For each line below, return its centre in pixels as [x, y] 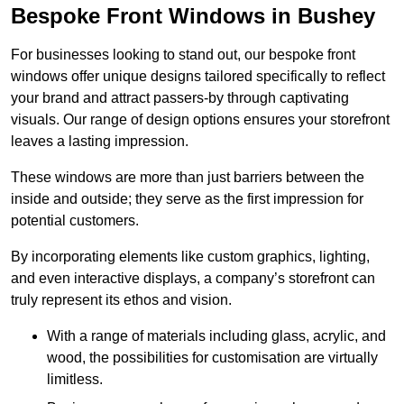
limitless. [75, 380]
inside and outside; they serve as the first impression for [187, 199]
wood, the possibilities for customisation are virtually [212, 358]
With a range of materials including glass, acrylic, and [216, 336]
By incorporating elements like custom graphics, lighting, [190, 257]
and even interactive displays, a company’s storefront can [193, 279]
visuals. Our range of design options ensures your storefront [200, 120]
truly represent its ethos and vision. [121, 300]
